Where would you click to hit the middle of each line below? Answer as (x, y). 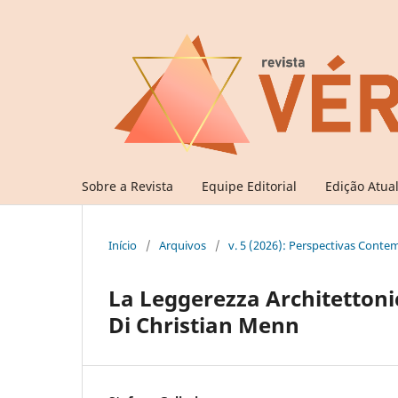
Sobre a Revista (127, 186)
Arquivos (183, 245)
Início (123, 245)
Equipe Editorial (249, 186)
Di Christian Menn (204, 324)
